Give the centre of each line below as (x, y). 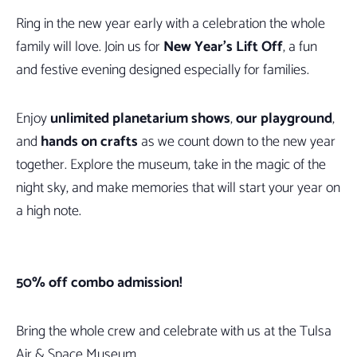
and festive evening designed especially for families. (163, 70)
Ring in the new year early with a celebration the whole (171, 24)
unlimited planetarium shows (140, 119)
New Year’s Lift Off (223, 47)
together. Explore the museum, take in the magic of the (171, 165)
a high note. (49, 211)
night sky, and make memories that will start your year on (178, 188)
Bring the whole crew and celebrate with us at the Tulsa (174, 331)
